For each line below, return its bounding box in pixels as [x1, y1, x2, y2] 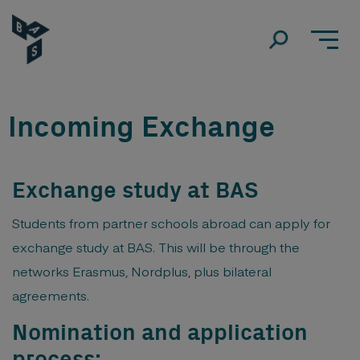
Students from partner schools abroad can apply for [12, 214, 330, 231]
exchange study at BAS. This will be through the [12, 238, 300, 256]
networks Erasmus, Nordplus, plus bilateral [12, 262, 272, 280]
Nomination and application [12, 320, 308, 346]
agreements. [12, 286, 89, 304]
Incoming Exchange [8, 111, 275, 145]
